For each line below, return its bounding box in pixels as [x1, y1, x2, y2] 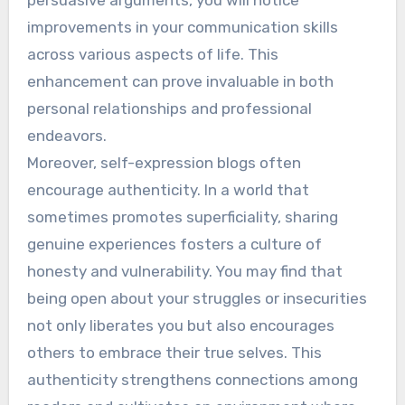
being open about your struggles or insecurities [26, 288, 367, 307]
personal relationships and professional [26, 99, 312, 118]
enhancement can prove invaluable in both [26, 71, 334, 90]
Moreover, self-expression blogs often [26, 153, 301, 172]
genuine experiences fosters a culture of [26, 234, 322, 253]
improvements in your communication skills [26, 17, 338, 36]
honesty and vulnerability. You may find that [26, 261, 343, 280]
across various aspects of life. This [26, 44, 278, 63]
